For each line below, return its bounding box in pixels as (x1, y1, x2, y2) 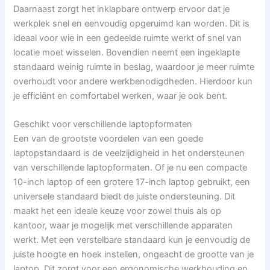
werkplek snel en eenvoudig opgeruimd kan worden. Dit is (13, 17, 250, 29)
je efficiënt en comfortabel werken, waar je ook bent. (13, 90, 228, 101)
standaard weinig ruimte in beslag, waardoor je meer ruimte (13, 61, 255, 72)
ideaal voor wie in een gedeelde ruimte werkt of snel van (13, 32, 242, 43)
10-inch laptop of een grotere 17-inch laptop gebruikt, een (13, 176, 251, 187)
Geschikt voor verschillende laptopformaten (13, 118, 193, 130)
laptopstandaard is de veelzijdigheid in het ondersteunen (13, 147, 245, 159)
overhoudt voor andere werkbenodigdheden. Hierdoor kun (13, 75, 253, 87)
